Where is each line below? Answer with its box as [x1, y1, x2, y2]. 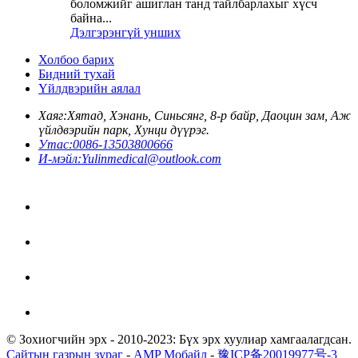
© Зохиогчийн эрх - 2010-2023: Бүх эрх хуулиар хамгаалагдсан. [6, 332, 352, 346]
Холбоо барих [38, 52, 114, 66]
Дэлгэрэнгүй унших [70, 25, 181, 39]
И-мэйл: [38, 151, 82, 165]
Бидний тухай [38, 66, 115, 81]
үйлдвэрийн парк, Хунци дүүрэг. [38, 122, 209, 137]
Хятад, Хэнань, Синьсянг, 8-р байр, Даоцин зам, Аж [67, 108, 351, 122]
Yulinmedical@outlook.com [82, 151, 221, 165]
